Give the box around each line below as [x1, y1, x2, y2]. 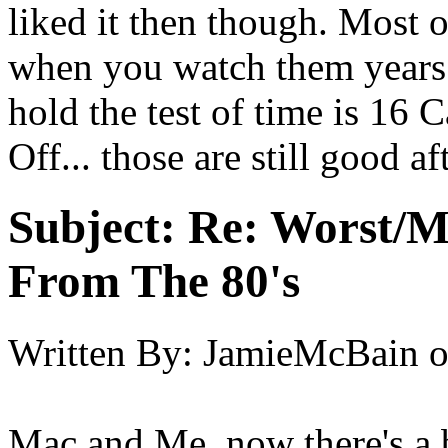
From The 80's [8, 255, 300, 308]
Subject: [8, 201, 176, 254]
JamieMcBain [203, 330, 419, 374]
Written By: [8, 330, 193, 374]
